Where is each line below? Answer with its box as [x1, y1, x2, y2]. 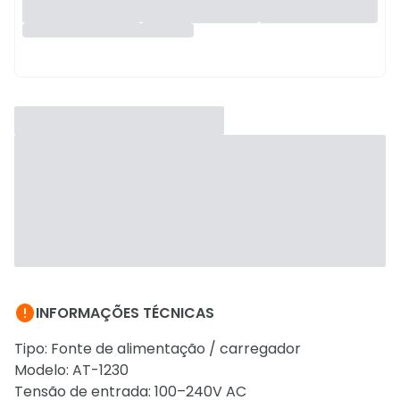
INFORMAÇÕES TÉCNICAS [36, 303, 214, 323]
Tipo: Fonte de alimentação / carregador [14, 338, 301, 359]
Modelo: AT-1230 [14, 360, 129, 380]
